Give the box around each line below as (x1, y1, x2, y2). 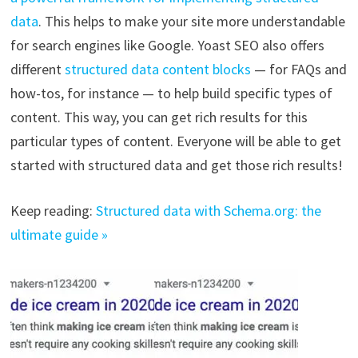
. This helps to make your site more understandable (38, 12, 345, 31)
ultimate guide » (10, 225, 108, 245)
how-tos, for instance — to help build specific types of (10, 84, 332, 103)
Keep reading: (10, 201, 96, 221)
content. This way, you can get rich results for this (10, 108, 308, 127)
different (10, 60, 65, 79)
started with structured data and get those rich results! (10, 156, 343, 175)
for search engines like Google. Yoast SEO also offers (10, 36, 324, 55)
